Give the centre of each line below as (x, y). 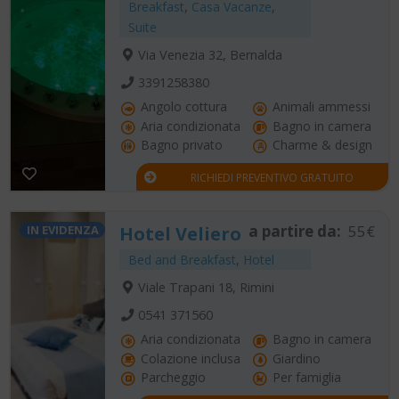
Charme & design (321, 144)
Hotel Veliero (180, 233)
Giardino (295, 358)
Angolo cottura (182, 106)
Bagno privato (180, 144)
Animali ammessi (320, 106)
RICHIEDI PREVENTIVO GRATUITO (272, 177)
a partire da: (295, 231)
